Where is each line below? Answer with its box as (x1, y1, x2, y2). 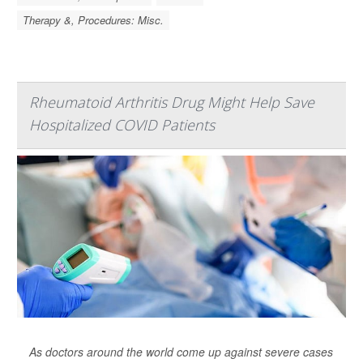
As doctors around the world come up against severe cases (29, 344, 333, 361)
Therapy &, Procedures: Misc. (23, 12, 164, 28)
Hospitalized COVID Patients (29, 115, 215, 135)
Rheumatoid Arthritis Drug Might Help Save (29, 92, 314, 113)
